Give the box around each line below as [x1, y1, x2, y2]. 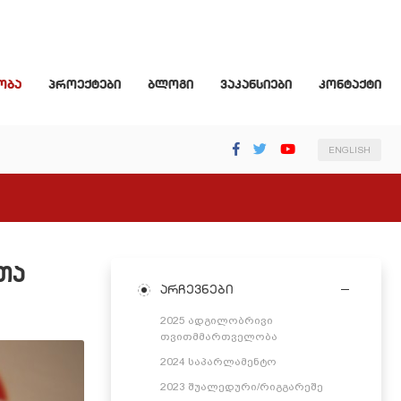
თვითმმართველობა [159, 330, 277, 343]
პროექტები [48, 76, 121, 92]
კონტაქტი [319, 76, 381, 92]
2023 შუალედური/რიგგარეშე [159, 380, 323, 393]
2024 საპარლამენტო [159, 355, 277, 368]
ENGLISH [328, 144, 371, 155]
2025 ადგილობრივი [159, 314, 273, 327]
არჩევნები [159, 281, 234, 297]
